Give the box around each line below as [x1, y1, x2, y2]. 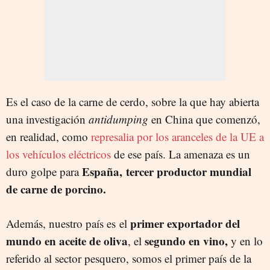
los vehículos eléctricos [6, 146, 114, 162]
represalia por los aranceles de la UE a [91, 128, 264, 144]
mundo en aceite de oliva [6, 232, 128, 249]
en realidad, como [6, 128, 91, 144]
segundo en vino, [145, 232, 228, 249]
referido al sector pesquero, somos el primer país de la [6, 250, 251, 266]
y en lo [228, 233, 263, 248]
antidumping [89, 111, 148, 127]
